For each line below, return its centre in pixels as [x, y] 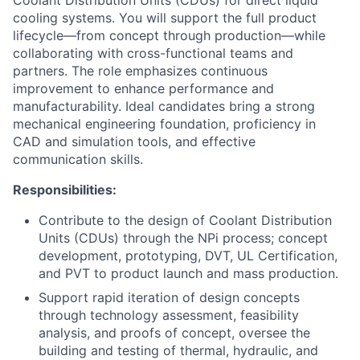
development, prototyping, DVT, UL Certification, [188, 256]
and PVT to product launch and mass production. [188, 274]
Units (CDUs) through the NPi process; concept [183, 238]
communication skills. [78, 160]
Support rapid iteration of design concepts [169, 298]
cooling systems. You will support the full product [165, 18]
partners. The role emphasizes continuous [140, 71]
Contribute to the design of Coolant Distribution [185, 221]
